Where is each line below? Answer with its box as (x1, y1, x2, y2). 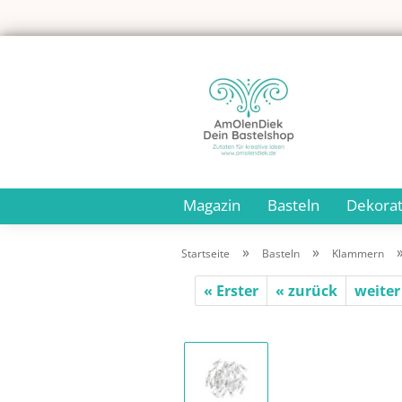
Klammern (332, 246, 384, 261)
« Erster (204, 281, 258, 301)
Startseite (181, 246, 230, 261)
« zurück (275, 281, 337, 301)
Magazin (183, 195, 240, 215)
